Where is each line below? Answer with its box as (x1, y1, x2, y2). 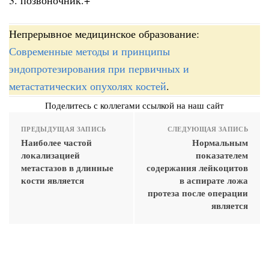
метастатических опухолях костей (9, 79, 166, 94)
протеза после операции (148, 186, 248, 200)
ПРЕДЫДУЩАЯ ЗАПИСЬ (21, 124, 106, 134)
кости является (21, 174, 84, 187)
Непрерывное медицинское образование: (9, 26, 199, 41)
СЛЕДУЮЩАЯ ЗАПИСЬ (167, 124, 248, 134)
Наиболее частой (21, 136, 92, 150)
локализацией (21, 148, 80, 162)
